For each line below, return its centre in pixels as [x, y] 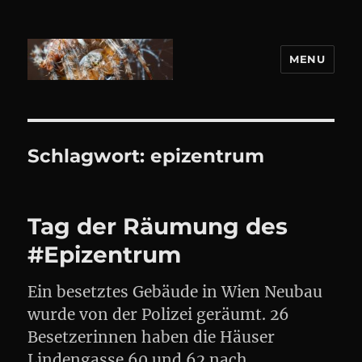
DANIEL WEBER [105, 103]
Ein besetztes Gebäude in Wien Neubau [175, 292]
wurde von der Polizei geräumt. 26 [159, 314]
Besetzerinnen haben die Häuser [152, 337]
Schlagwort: [89, 156]
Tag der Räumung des [158, 226]
